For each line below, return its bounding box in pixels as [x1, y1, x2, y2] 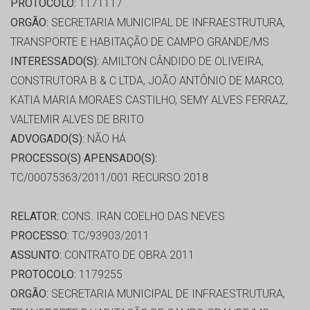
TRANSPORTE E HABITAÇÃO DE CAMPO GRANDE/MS [10, 35, 269, 49]
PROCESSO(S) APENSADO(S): [10, 152, 157, 165]
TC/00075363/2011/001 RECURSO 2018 [10, 171, 208, 185]
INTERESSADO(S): [10, 55, 99, 69]
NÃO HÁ [84, 132, 126, 146]
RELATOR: [10, 210, 59, 224]
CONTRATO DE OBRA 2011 [62, 248, 194, 262]
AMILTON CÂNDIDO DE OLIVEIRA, [99, 55, 264, 69]
